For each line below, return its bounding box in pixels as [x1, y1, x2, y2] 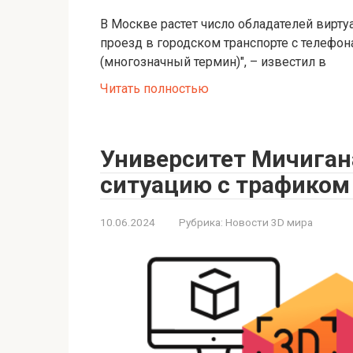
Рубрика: [179, 215, 223, 229]
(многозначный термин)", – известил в [100, 54, 326, 69]
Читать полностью [100, 80, 209, 96]
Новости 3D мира [225, 215, 313, 229]
